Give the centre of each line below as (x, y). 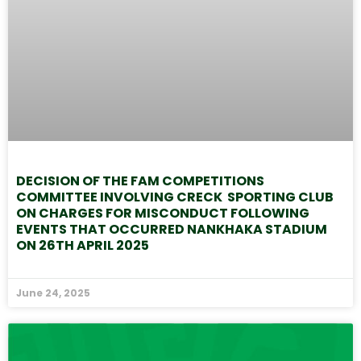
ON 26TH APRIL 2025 (83, 245)
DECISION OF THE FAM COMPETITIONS (140, 180)
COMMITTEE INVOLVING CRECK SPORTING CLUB (175, 197)
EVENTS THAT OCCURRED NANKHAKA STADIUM (172, 229)
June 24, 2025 (53, 293)
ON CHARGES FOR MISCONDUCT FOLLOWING (163, 213)
